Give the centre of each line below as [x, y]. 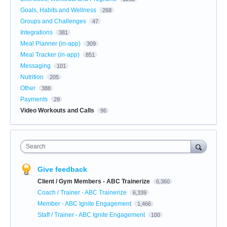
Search [36, 146]
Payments [34, 99]
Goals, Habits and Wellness [58, 10]
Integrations [36, 32]
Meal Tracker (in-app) [50, 54]
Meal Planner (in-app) [50, 43]
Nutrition [32, 77]
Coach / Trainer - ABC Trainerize [83, 192]
